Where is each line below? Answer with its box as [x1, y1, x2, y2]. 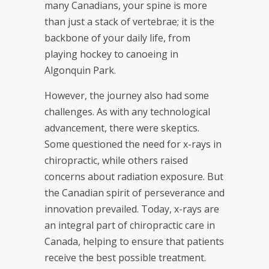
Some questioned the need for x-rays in [44, 137, 222, 151]
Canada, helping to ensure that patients [44, 234, 224, 248]
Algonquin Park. [44, 63, 116, 77]
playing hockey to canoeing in [44, 47, 178, 61]
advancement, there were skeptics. [44, 121, 199, 134]
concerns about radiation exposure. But [44, 169, 223, 183]
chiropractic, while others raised [44, 153, 188, 167]
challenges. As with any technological [44, 104, 210, 118]
